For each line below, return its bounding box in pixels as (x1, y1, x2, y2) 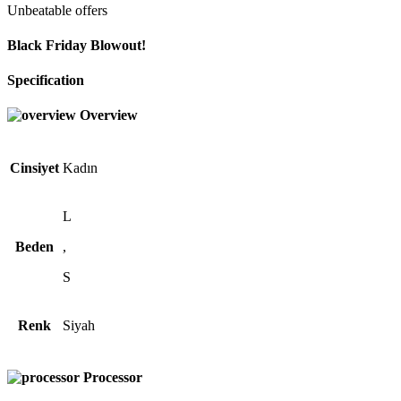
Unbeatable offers (7, 2, 107, 18)
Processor (83, 369, 142, 385)
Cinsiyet (10, 159, 59, 175)
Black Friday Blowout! (7, 37, 146, 53)
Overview (80, 107, 138, 124)
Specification (7, 73, 84, 89)
